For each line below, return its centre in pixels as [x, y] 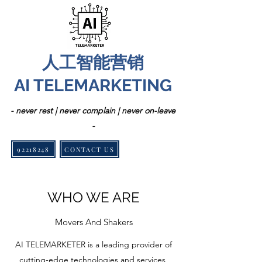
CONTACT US [89, 149]
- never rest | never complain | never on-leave [93, 111]
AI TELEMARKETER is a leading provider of [94, 244]
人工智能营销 [93, 63]
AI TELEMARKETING [93, 85]
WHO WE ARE [94, 197]
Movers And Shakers [94, 222]
